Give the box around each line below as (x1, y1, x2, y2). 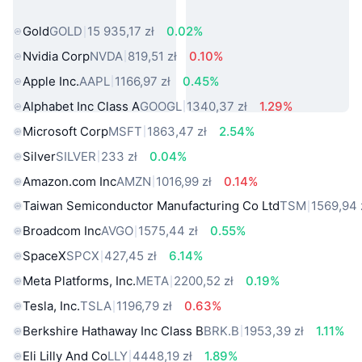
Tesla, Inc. (23, 298, 80, 314)
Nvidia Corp (23, 48, 90, 64)
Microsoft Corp (23, 123, 108, 139)
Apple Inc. (23, 73, 79, 89)
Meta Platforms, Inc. (23, 273, 136, 289)
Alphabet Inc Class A (23, 98, 140, 114)
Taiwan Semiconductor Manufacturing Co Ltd (23, 198, 280, 214)
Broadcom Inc (23, 223, 101, 239)
